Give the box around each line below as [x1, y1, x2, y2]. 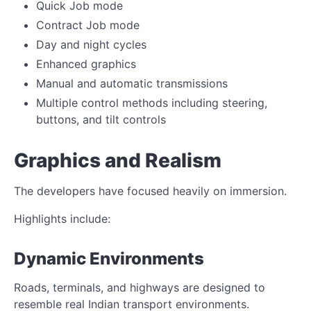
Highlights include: [14, 211, 110, 226]
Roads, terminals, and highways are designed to [14, 280, 265, 294]
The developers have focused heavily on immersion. [14, 183, 287, 198]
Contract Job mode [36, 17, 140, 32]
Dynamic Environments [14, 248, 204, 269]
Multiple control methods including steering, [36, 95, 267, 110]
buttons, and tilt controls [36, 112, 166, 126]
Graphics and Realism [14, 148, 221, 172]
